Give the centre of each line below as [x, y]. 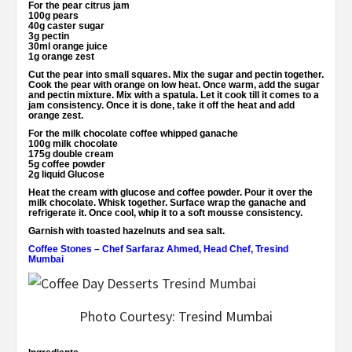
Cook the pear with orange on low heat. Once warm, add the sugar [174, 85]
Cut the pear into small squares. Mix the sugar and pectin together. [176, 75]
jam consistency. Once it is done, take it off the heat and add [161, 106]
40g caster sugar [66, 26]
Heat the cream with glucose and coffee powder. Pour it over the [170, 193]
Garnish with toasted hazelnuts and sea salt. [126, 231]
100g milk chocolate [73, 144]
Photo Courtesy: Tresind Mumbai [176, 316]
